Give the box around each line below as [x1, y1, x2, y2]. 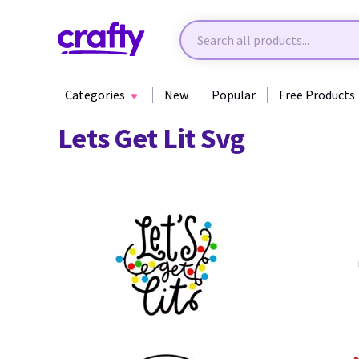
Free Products [279, 87, 355, 103]
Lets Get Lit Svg [58, 120, 245, 156]
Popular [212, 87, 256, 103]
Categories [65, 87, 125, 103]
